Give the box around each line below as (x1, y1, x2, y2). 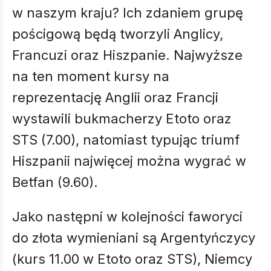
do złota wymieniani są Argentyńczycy (12, 230, 255, 246)
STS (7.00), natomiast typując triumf (12, 132, 240, 148)
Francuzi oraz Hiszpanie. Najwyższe (12, 47, 243, 63)
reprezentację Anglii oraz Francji (12, 90, 218, 105)
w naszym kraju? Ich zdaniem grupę (12, 5, 243, 21)
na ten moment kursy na (12, 68, 169, 84)
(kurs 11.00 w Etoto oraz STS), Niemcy (12, 251, 252, 267)
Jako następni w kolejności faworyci (12, 209, 243, 224)
